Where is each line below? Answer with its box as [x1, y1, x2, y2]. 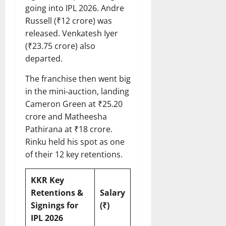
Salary [100, 187, 125, 199]
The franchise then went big [25, 73, 131, 85]
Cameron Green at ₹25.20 [25, 98, 123, 110]
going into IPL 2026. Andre [25, 3, 124, 14]
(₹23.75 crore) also [25, 40, 95, 52]
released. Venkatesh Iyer [25, 28, 118, 39]
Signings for [31, 200, 78, 211]
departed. [25, 53, 63, 65]
